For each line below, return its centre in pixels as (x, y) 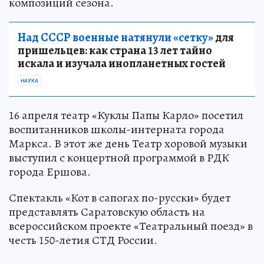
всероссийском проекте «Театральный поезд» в (131, 226)
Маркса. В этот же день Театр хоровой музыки (128, 143)
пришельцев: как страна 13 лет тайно (115, 50)
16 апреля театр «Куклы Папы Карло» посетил (126, 115)
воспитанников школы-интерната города (117, 129)
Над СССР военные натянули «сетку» (115, 37)
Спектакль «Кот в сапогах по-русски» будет (120, 198)
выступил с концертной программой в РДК (119, 158)
